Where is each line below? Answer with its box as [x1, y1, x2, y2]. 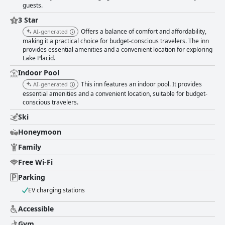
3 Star [18, 15, 38, 25]
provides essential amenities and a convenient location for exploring [23, 45, 212, 54]
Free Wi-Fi [18, 157, 53, 167]
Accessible [18, 204, 54, 214]
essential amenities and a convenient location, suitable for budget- [23, 89, 207, 98]
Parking [18, 172, 45, 182]
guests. [23, 1, 43, 10]
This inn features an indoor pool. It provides [81, 80, 202, 89]
